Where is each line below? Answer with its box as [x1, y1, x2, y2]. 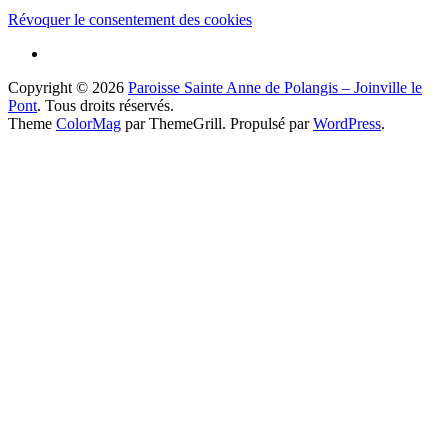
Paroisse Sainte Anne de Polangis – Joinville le [128, 78, 422, 96]
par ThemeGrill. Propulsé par [121, 114, 313, 132]
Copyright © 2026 [8, 78, 128, 96]
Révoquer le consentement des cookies [8, 10, 252, 28]
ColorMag [56, 114, 121, 132]
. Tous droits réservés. [37, 96, 174, 114]
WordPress [313, 114, 381, 132]
